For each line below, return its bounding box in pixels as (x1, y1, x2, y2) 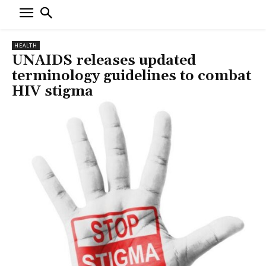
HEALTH (14, 41, 37, 49)
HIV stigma (12, 82, 93, 100)
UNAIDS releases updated (12, 51, 196, 69)
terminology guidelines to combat (12, 66, 251, 85)
